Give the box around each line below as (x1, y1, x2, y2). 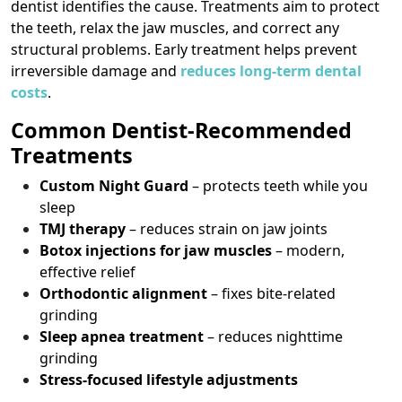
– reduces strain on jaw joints (126, 218, 328, 239)
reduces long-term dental (180, 60, 362, 81)
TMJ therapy (39, 218, 126, 239)
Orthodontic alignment (39, 283, 207, 303)
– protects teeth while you (188, 175, 368, 196)
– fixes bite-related (207, 283, 336, 303)
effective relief (39, 261, 135, 282)
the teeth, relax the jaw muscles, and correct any (11, 17, 339, 38)
